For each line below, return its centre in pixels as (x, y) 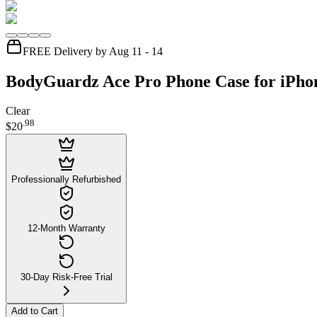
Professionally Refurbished (66, 179)
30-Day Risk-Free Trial (66, 277)
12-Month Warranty (66, 228)
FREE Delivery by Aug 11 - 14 (93, 51)
